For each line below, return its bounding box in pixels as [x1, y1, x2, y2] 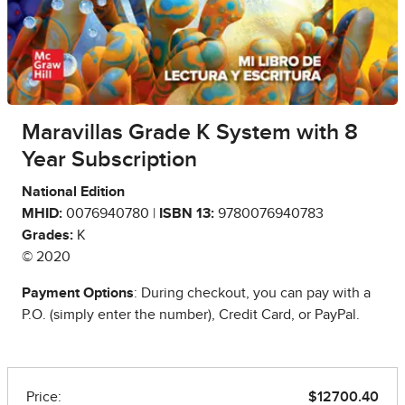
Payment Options [22, 286, 134, 301]
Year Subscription [22, 148, 197, 172]
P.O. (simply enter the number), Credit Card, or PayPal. [22, 307, 360, 323]
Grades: [22, 228, 73, 243]
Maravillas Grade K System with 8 [22, 121, 358, 145]
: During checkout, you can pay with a [134, 286, 371, 301]
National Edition [22, 184, 125, 200]
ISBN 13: [159, 206, 214, 221]
